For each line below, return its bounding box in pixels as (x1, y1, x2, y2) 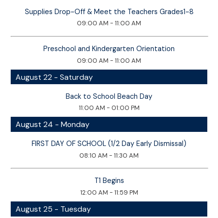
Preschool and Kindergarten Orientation (43, 44, 175, 54)
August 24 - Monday (16, 119, 90, 130)
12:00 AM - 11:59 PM (80, 188, 138, 197)
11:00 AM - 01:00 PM (78, 104, 140, 112)
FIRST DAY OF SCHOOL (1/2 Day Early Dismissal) (32, 139, 186, 148)
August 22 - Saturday (16, 72, 93, 82)
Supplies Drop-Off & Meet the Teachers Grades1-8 (24, 7, 194, 17)
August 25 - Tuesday (16, 203, 91, 214)
